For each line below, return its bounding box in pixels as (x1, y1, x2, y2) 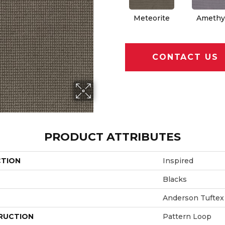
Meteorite (133, 13, 170, 23)
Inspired (163, 156, 193, 165)
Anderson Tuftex (163, 193, 224, 202)
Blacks (163, 174, 187, 184)
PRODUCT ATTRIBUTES (44, 130, 181, 144)
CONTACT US (152, 52, 218, 62)
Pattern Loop (163, 211, 211, 221)
